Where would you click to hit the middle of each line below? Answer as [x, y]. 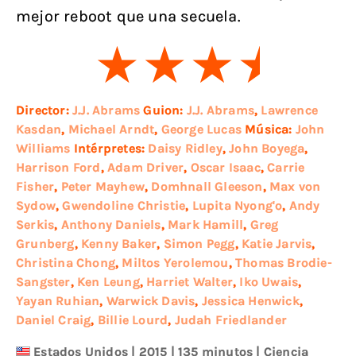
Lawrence [290, 110]
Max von [295, 186]
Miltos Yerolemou [175, 263]
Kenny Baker [119, 244]
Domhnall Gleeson [207, 186]
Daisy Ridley [185, 148]
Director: [44, 110]
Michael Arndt [111, 129]
